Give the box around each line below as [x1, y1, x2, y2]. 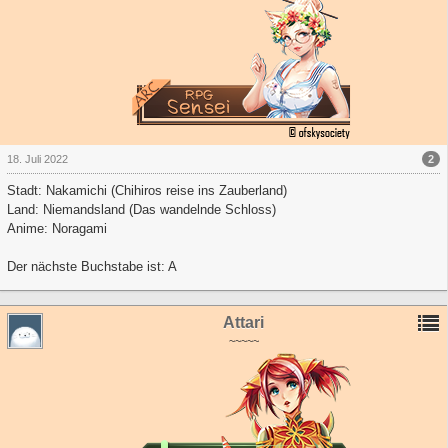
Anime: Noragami [7, 221, 107, 237]
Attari [223, 314, 264, 332]
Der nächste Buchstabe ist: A [7, 259, 177, 275]
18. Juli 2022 [7, 153, 68, 166]
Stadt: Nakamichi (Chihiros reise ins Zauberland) [7, 183, 287, 199]
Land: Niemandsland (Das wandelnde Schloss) [7, 202, 276, 218]
